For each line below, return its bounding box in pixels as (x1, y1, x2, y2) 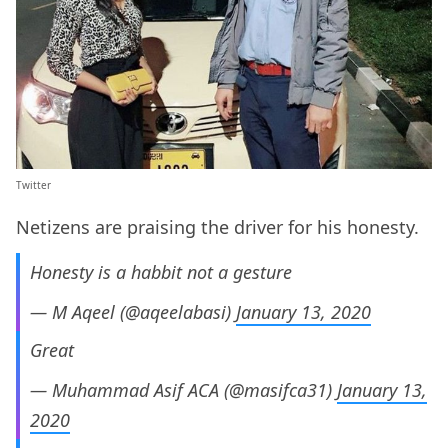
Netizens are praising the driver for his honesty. (16, 215, 419, 240)
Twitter (16, 178, 51, 193)
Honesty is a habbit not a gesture (30, 260, 292, 285)
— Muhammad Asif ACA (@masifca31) (30, 378, 337, 403)
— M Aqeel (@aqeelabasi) (30, 300, 236, 325)
